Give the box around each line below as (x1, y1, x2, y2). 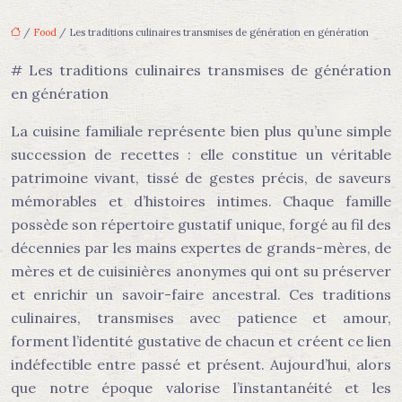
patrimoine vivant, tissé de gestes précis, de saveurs (11, 169, 391, 187)
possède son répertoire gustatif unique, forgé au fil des (11, 215, 391, 233)
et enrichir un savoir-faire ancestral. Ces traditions (11, 285, 391, 303)
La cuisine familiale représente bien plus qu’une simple (11, 122, 391, 140)
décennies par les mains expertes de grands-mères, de (11, 239, 391, 257)
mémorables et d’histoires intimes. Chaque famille (11, 192, 391, 210)
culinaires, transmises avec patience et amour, (11, 309, 391, 327)
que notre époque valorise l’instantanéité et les (11, 379, 391, 397)
